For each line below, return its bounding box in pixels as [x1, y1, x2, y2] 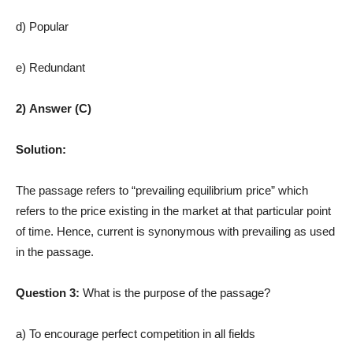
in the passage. [16, 244, 94, 258]
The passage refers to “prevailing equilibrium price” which [16, 183, 308, 197]
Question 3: [16, 285, 83, 299]
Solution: [16, 142, 66, 156]
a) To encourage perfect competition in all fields [16, 326, 255, 340]
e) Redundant [16, 60, 85, 74]
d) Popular [16, 19, 69, 33]
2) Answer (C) [16, 101, 91, 115]
